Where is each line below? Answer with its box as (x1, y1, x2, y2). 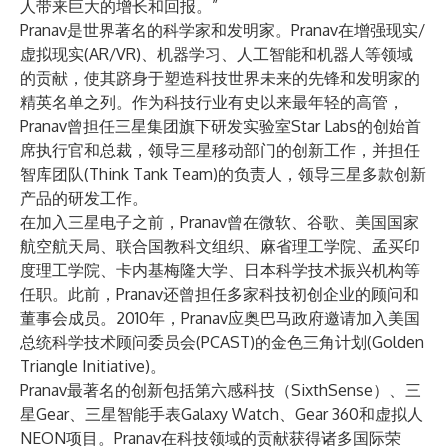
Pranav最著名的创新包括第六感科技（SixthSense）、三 (20, 380, 421, 400)
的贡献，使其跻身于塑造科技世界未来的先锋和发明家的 (20, 68, 420, 88)
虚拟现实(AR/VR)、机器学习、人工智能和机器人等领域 (20, 44, 413, 64)
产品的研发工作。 (20, 188, 148, 208)
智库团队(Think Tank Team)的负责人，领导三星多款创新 (20, 164, 426, 184)
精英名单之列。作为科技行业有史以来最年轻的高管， (20, 92, 404, 112)
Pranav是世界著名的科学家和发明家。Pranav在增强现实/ (20, 20, 425, 40)
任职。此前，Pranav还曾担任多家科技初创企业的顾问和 (20, 284, 419, 304)
